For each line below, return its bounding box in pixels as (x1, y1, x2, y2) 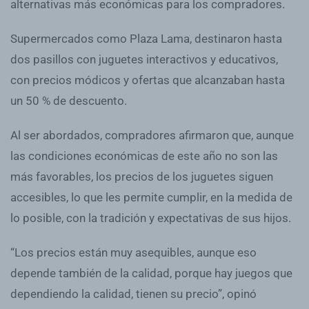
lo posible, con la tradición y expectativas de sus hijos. (10, 210, 291, 225)
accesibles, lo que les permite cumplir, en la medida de (10, 190, 292, 204)
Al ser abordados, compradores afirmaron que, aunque (10, 128, 294, 142)
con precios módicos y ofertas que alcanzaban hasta (10, 72, 285, 87)
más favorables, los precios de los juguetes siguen (10, 169, 273, 183)
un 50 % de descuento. (10, 93, 127, 108)
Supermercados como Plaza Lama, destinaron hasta (10, 31, 282, 46)
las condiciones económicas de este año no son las (10, 148, 278, 163)
